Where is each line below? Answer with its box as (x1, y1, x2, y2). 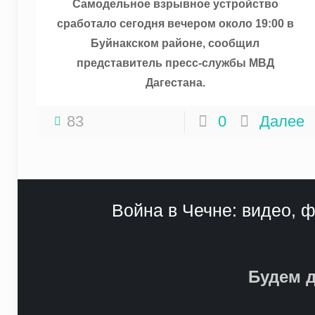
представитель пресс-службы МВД (76, 57, 274, 69)
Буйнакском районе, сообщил (91, 37, 260, 49)
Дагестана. (145, 77, 205, 89)
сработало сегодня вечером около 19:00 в (56, 18, 294, 30)
